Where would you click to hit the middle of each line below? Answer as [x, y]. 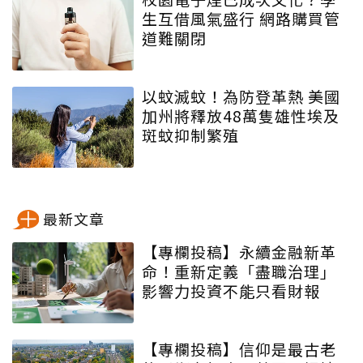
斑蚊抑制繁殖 [190, 135]
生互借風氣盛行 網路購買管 [241, 18]
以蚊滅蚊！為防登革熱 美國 [241, 96]
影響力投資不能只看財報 [231, 290]
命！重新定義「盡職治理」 [239, 271]
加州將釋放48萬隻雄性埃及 [241, 115]
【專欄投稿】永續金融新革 [239, 252]
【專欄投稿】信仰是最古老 [239, 349]
